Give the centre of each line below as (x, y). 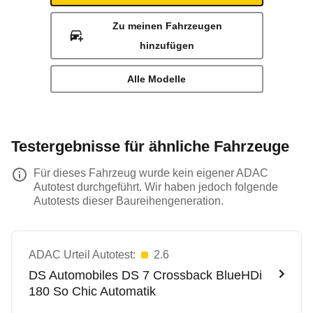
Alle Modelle (156, 79)
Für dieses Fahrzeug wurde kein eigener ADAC (151, 173)
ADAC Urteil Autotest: (82, 255)
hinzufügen (167, 45)
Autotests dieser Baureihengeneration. (129, 201)
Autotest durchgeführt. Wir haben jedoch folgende (156, 187)
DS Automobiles (73, 275)
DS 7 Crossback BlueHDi (192, 275)
